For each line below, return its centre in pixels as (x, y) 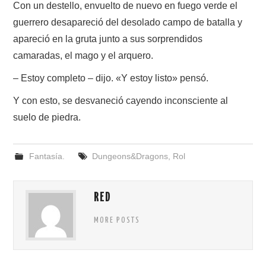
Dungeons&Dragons (130, 156)
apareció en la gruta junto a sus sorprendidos (108, 39)
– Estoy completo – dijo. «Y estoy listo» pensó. (111, 78)
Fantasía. (47, 156)
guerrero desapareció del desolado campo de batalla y (128, 22)
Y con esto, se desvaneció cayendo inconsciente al (121, 100)
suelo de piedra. (47, 117)
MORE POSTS (117, 220)
